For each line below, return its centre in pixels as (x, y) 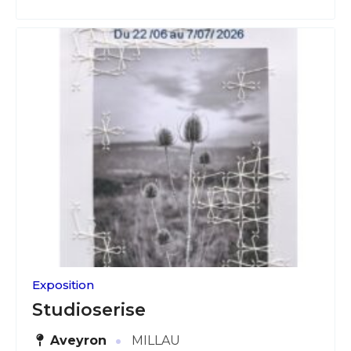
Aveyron (79, 340)
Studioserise (89, 309)
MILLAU (155, 340)
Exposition (63, 284)
